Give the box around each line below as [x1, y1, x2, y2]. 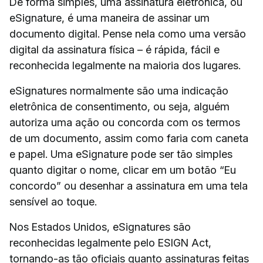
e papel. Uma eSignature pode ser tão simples [9, 147, 232, 160]
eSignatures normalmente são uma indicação [9, 84, 228, 97]
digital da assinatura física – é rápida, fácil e [9, 43, 220, 56]
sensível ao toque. [9, 195, 97, 208]
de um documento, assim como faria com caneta [9, 131, 248, 144]
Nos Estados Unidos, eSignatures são [9, 220, 191, 233]
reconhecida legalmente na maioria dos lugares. [9, 59, 241, 72]
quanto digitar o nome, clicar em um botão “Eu [9, 163, 236, 176]
